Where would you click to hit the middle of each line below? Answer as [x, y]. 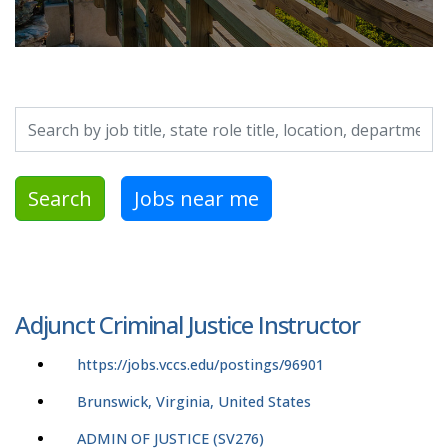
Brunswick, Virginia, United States [194, 402]
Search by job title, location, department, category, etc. [204, 118]
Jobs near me [196, 198]
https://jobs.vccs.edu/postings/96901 [200, 365]
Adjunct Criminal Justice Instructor [187, 325]
